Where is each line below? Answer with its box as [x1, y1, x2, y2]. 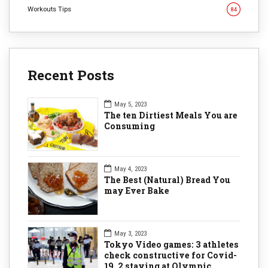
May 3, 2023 [114, 229, 147, 237]
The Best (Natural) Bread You [104, 173, 230, 185]
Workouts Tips [28, 4, 71, 13]
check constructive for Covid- [104, 249, 237, 261]
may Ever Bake [104, 184, 169, 196]
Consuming [104, 120, 155, 132]
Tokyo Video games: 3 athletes [104, 238, 239, 250]
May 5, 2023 [114, 100, 147, 108]
